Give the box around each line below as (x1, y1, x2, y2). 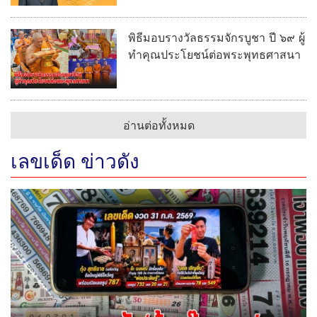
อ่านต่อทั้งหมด (122, 117, 195, 132)
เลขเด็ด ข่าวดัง (11, 149, 139, 173)
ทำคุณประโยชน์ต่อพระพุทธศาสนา (128, 47, 301, 62)
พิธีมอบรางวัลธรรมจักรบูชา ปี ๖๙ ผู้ (128, 30, 305, 45)
